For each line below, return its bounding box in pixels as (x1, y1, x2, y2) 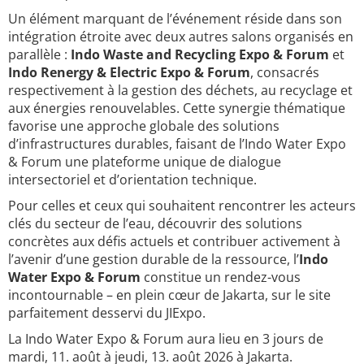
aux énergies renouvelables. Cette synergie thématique (8, 99, 345, 117)
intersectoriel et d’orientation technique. (8, 171, 257, 188)
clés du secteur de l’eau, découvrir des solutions (8, 214, 302, 232)
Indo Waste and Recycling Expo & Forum (71, 45, 329, 63)
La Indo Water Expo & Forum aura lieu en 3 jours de (8, 330, 323, 348)
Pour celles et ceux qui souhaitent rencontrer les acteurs (8, 197, 356, 214)
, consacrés (250, 63, 319, 81)
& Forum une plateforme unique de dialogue (8, 153, 281, 171)
